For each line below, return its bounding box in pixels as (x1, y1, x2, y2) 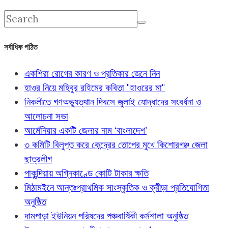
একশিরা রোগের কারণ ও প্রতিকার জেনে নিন (24, 67, 160, 80)
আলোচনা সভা (24, 110, 68, 123)
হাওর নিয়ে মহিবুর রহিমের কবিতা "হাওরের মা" (24, 81, 165, 94)
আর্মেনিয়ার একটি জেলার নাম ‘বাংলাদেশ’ (24, 124, 147, 137)
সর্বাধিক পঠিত (4, 41, 38, 52)
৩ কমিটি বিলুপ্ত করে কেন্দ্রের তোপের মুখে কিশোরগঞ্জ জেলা (24, 138, 208, 151)
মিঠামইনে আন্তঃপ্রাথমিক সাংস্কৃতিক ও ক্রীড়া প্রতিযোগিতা (24, 181, 209, 194)
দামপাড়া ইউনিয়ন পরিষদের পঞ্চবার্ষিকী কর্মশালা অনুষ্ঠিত (24, 210, 188, 222)
